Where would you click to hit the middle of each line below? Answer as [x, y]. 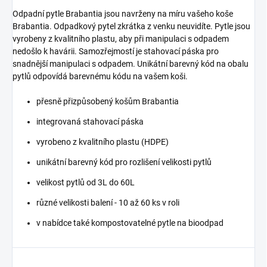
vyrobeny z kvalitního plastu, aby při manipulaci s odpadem [121, 39]
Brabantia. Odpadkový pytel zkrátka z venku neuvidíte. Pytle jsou [131, 27]
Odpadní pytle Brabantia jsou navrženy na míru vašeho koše [123, 14]
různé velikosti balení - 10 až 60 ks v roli [108, 203]
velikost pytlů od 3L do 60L [86, 183]
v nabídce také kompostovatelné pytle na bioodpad [130, 223]
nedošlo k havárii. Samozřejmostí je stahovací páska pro [116, 52]
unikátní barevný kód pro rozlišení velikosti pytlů [124, 162]
